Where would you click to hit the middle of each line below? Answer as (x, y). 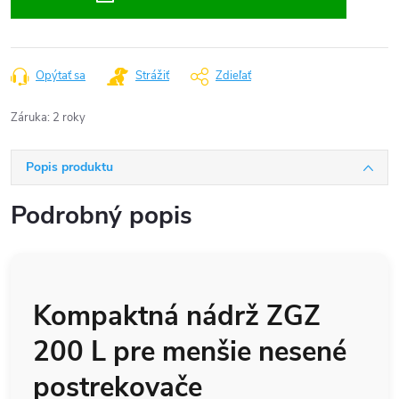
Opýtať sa (61, 76)
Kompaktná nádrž (150, 316)
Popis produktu (69, 167)
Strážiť (152, 76)
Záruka (29, 118)
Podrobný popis (102, 216)
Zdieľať (233, 76)
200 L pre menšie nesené (190, 352)
